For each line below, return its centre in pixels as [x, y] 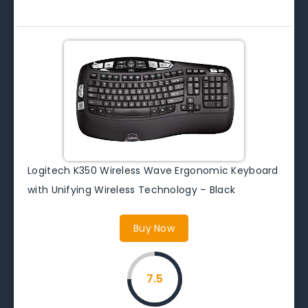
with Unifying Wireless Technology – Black [132, 189]
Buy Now [154, 228]
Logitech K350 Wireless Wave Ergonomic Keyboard [153, 170]
